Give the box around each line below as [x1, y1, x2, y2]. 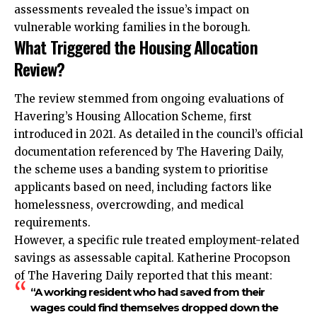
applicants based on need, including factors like [14, 180, 272, 194]
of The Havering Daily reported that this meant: [14, 268, 272, 282]
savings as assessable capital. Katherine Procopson [14, 250, 290, 265]
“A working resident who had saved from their [30, 284, 265, 299]
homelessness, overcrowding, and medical [14, 197, 243, 212]
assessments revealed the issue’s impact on [14, 3, 249, 17]
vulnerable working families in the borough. [14, 21, 250, 35]
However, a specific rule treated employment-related [14, 233, 299, 247]
